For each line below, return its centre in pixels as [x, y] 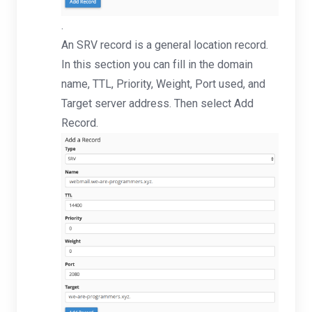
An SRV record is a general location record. [165, 45]
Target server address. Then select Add [157, 103]
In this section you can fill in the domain [157, 64]
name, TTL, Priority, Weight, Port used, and [163, 84]
